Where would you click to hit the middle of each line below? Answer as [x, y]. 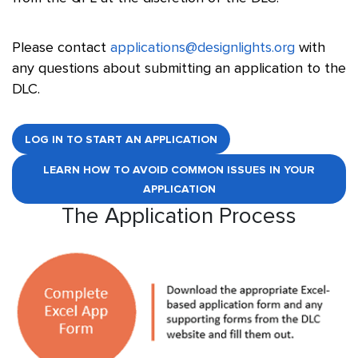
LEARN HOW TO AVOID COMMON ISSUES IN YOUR [179, 170]
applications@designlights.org [203, 48]
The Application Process [179, 217]
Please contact [61, 48]
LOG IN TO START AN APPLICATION [121, 140]
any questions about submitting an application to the [179, 69]
